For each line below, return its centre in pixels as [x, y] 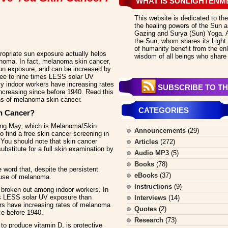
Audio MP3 [152, 153]
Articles [146, 142]
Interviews [150, 198]
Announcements [160, 131]
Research [149, 220]
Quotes [146, 209]
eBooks [146, 175]
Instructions [153, 187]
